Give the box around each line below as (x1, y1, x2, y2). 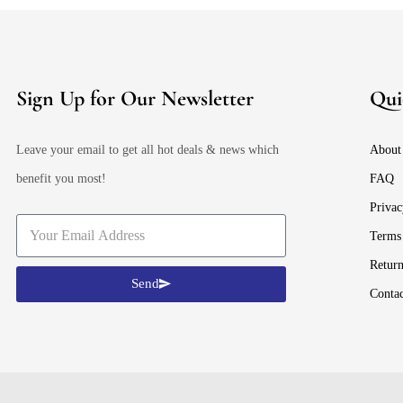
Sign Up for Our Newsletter (16, 85, 254, 112)
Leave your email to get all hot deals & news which (16, 142, 279, 157)
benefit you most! (16, 171, 106, 185)
